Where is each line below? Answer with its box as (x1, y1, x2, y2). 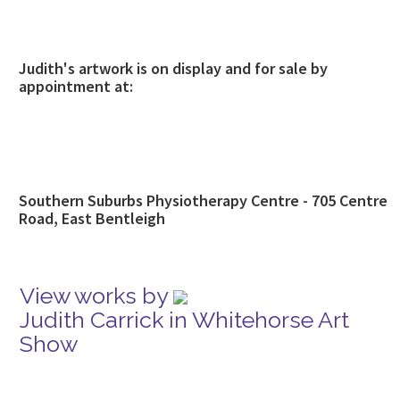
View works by (20, 282, 173, 309)
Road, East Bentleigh (19, 208, 165, 229)
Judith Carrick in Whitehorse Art (20, 306, 349, 333)
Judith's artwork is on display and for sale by (19, 58, 328, 79)
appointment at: (19, 76, 133, 96)
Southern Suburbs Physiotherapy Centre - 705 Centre (19, 190, 387, 211)
